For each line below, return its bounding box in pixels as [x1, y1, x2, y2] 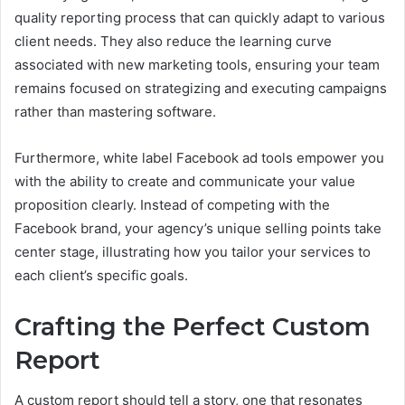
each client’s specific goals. [14, 266, 188, 284]
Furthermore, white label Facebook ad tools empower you [14, 148, 384, 166]
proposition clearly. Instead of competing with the [14, 195, 330, 213]
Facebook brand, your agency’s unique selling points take [14, 219, 381, 237]
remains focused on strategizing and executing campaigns [14, 79, 387, 97]
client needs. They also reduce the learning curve [14, 32, 332, 50]
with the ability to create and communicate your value [14, 172, 355, 190]
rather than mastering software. [14, 102, 216, 120]
